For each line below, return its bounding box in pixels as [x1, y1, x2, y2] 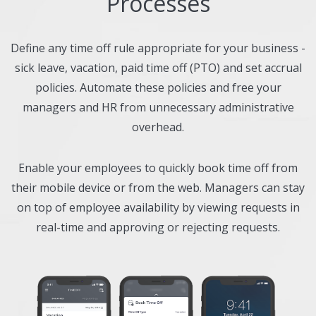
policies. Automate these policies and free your [35, 79, 281, 95]
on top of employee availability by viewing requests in [16, 199, 300, 215]
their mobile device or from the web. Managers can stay [11, 179, 305, 195]
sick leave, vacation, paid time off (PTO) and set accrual [14, 59, 302, 75]
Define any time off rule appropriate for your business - [11, 39, 305, 56]
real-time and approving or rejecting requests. [36, 219, 280, 235]
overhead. [132, 119, 184, 135]
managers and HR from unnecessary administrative [22, 99, 294, 115]
